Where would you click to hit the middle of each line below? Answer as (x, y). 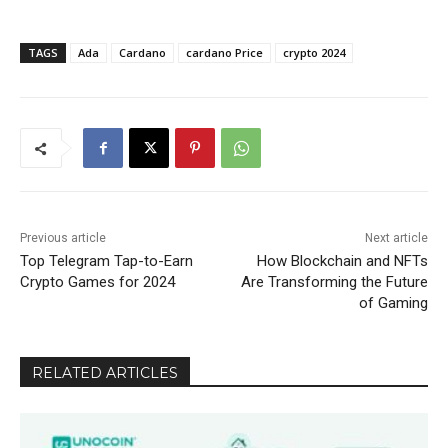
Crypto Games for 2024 (97, 282)
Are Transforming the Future (334, 282)
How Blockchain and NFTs (342, 261)
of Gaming (393, 303)
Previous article (63, 238)
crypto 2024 (314, 53)
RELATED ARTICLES (105, 373)
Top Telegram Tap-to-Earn (106, 261)
